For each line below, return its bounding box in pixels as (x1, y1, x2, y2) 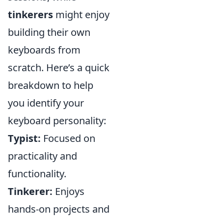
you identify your (8, 96, 84, 110)
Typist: (8, 132, 41, 145)
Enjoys (53, 185, 84, 198)
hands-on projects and (8, 202, 110, 216)
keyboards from (8, 43, 81, 56)
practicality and (8, 149, 77, 163)
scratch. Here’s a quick (8, 61, 110, 74)
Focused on (41, 132, 95, 145)
